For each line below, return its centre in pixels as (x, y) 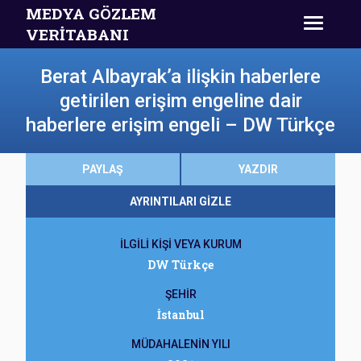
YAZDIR (258, 169)
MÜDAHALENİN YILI (180, 344)
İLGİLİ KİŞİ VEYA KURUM (180, 244)
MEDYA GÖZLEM (91, 13)
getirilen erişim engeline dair (180, 101)
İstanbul (180, 315)
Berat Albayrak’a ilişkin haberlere (180, 77)
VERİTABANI (77, 34)
